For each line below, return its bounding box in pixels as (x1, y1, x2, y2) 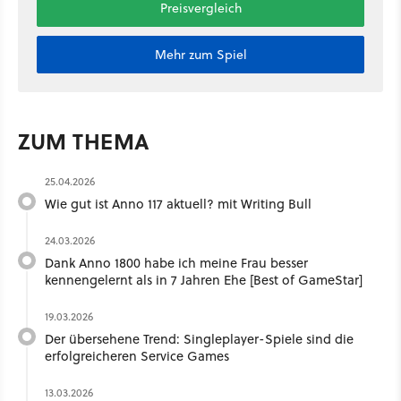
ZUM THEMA (18, 125, 150, 158)
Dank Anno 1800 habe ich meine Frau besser (45, 253, 308, 273)
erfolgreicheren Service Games (45, 346, 229, 366)
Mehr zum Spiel (154, 46, 247, 64)
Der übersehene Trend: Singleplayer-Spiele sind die (45, 329, 354, 349)
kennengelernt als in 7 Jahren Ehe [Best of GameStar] (45, 270, 363, 290)
